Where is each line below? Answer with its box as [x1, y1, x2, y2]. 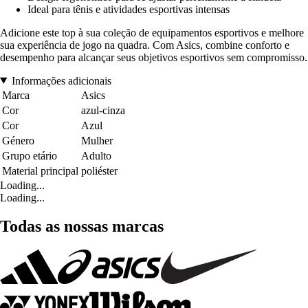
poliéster [81, 164, 118, 177]
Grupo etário [2, 149, 57, 162]
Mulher [81, 134, 113, 146]
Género [2, 134, 34, 146]
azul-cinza [81, 104, 125, 116]
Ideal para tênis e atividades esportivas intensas [27, 3, 230, 15]
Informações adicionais [11, 74, 111, 87]
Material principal [2, 164, 78, 177]
